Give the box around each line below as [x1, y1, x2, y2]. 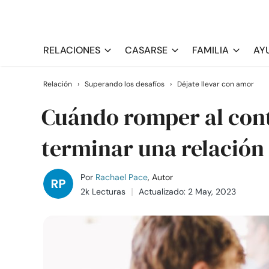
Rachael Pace [95, 172, 148, 183]
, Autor [148, 172, 173, 183]
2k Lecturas [80, 186, 125, 197]
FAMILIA [192, 44, 229, 56]
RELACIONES [43, 44, 100, 56]
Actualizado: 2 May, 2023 [139, 186, 236, 197]
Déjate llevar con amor [177, 79, 254, 89]
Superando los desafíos [85, 79, 165, 89]
